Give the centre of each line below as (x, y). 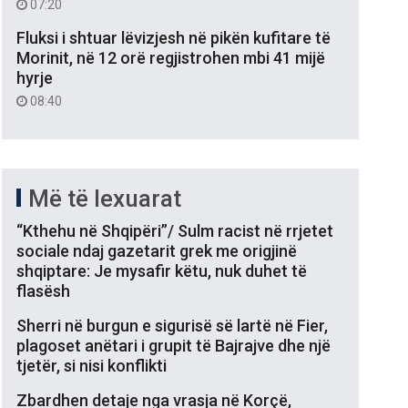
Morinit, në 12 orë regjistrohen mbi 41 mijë (171, 57)
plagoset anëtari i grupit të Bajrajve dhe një (173, 345)
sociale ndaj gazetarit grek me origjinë (157, 250)
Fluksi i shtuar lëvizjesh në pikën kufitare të (173, 37)
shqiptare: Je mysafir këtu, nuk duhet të (162, 270)
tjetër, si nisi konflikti (92, 365)
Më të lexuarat (105, 198)
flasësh (43, 291)
